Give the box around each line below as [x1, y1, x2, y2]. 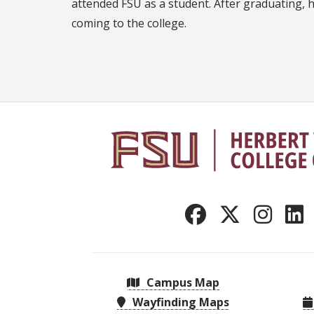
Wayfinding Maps [130, 294, 229, 310]
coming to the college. [71, 15, 186, 32]
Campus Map [144, 274, 219, 290]
